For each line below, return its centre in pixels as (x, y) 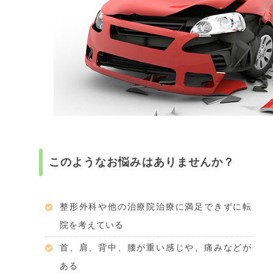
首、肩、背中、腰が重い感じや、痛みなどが (156, 247)
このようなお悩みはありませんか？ (142, 162)
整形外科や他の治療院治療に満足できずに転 (156, 207)
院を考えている (92, 225)
